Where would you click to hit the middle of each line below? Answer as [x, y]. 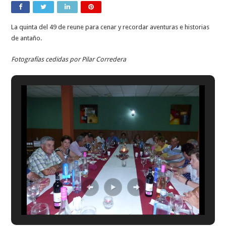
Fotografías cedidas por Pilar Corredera [69, 59]
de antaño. [27, 38]
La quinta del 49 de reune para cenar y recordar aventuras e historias [110, 27]
